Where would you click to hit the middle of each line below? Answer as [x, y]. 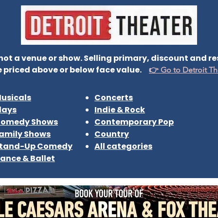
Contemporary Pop [134, 122]
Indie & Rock [120, 110]
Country [112, 134]
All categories [123, 146]
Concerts [114, 98]
